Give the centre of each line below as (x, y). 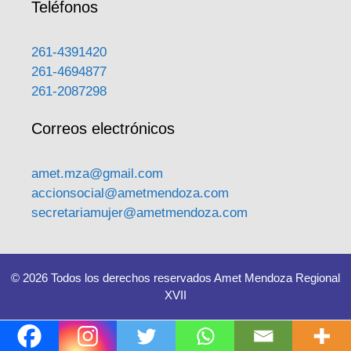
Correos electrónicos (103, 128)
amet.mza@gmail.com (97, 173)
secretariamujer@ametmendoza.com (139, 212)
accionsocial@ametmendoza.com (130, 193)
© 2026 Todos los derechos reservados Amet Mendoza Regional (175, 277)
